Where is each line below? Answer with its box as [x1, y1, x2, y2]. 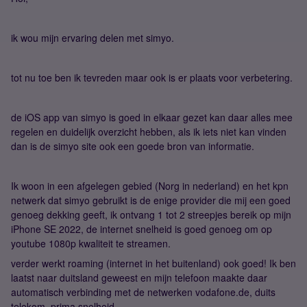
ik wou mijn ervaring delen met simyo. [11, 31, 174, 45]
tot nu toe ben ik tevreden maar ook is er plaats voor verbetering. [11, 71, 293, 84]
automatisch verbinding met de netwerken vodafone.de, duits [11, 285, 275, 299]
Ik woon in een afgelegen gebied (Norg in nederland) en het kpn [11, 179, 288, 193]
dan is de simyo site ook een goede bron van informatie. [11, 139, 254, 153]
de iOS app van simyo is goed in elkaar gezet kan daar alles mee [11, 110, 293, 124]
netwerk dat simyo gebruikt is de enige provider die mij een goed [11, 193, 291, 207]
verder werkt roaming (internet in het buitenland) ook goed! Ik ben [11, 256, 296, 270]
